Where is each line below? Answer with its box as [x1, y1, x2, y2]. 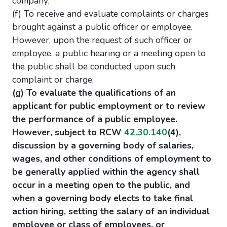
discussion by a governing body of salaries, [12, 139, 194, 152]
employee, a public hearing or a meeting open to [12, 47, 206, 59]
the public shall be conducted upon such [12, 60, 175, 72]
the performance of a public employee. [12, 113, 177, 125]
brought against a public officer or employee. [12, 21, 193, 33]
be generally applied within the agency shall [12, 166, 200, 178]
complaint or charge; [12, 73, 94, 86]
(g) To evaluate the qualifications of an [12, 87, 176, 99]
